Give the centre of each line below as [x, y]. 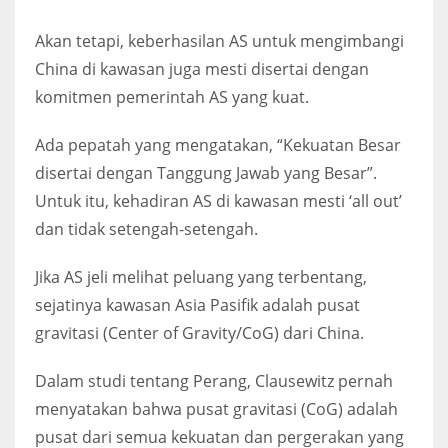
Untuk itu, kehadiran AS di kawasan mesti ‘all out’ [218, 200]
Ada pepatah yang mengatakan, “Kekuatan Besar [218, 144]
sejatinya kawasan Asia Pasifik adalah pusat [197, 304]
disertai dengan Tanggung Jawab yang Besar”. [206, 172]
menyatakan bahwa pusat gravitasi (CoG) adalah [216, 408]
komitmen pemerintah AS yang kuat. [172, 96]
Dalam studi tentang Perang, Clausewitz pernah [214, 380]
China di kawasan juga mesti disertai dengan [202, 68]
